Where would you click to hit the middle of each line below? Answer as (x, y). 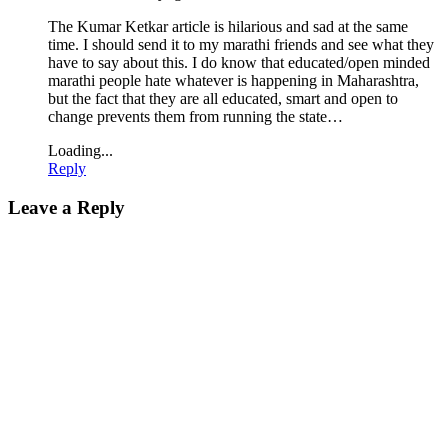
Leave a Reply (66, 208)
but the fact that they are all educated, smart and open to (223, 99)
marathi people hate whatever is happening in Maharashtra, (233, 81)
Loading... (80, 151)
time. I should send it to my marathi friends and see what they (241, 45)
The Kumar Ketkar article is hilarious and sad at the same (228, 27)
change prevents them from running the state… (195, 117)
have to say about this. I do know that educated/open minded (239, 63)
